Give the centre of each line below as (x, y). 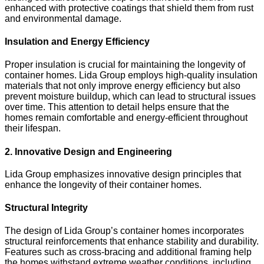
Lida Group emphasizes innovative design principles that (123, 174)
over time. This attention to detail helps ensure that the (117, 107)
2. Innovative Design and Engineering (88, 152)
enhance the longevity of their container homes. (103, 184)
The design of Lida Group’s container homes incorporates (124, 231)
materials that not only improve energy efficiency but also (123, 86)
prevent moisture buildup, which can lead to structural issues (130, 97)
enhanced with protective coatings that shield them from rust (129, 8)
